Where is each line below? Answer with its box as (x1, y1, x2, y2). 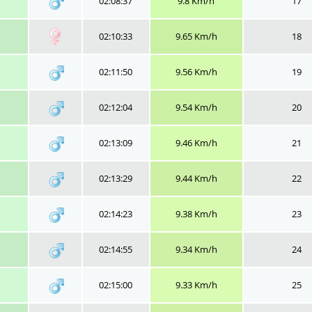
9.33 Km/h (175, 279, 217, 291)
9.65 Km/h (175, 30, 217, 42)
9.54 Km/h (175, 101, 217, 114)
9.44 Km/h (175, 172, 217, 185)
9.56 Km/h (175, 65, 217, 78)
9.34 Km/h (175, 243, 217, 256)
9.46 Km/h (175, 136, 217, 149)
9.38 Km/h (175, 208, 217, 220)
